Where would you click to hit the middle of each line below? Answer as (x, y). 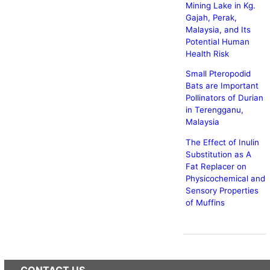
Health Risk (207, 53)
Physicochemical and (225, 178)
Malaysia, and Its (218, 29)
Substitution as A (218, 154)
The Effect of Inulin (222, 142)
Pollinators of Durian (224, 98)
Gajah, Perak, (211, 17)
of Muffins (205, 202)
